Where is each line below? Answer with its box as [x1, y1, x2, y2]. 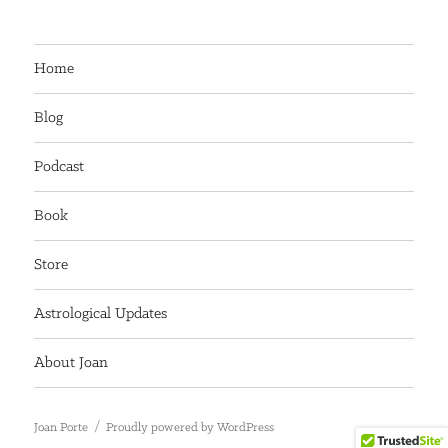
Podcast [34, 158, 85, 175]
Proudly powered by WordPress [106, 421, 275, 435]
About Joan [34, 354, 109, 371]
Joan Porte [34, 421, 89, 435]
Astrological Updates [34, 305, 168, 322]
